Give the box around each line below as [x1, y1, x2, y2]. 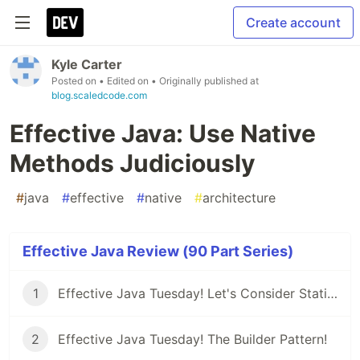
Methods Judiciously [10, 149, 256, 178]
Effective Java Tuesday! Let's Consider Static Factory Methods [327, 285, 337, 301]
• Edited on [99, 75, 151, 87]
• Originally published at [151, 75, 259, 87]
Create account [246, 14, 341, 31]
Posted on [51, 75, 99, 87]
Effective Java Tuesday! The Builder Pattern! [58, 331, 327, 347]
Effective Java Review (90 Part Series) [22, 243, 293, 260]
